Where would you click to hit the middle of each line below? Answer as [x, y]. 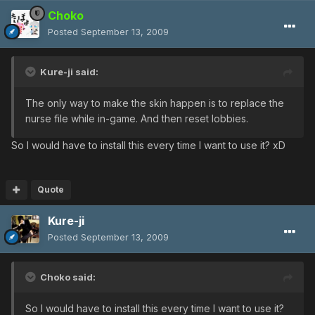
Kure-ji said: [69, 71]
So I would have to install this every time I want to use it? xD [148, 145]
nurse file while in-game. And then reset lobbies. [137, 118]
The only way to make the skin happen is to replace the [155, 103]
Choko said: [68, 277]
